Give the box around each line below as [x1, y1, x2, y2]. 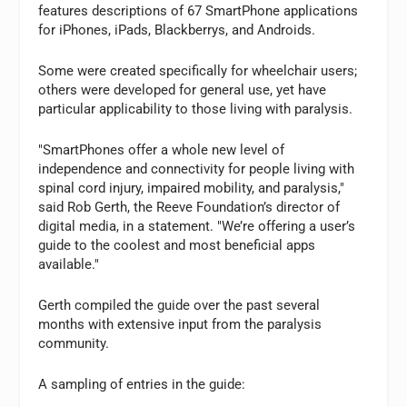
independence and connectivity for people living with [38, 161, 355, 177]
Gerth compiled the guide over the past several [38, 297, 321, 313]
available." [38, 256, 100, 273]
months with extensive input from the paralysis [38, 316, 323, 333]
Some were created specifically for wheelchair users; [38, 63, 358, 79]
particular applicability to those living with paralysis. [38, 101, 353, 117]
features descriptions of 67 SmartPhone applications [38, 3, 359, 19]
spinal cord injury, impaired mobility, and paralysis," [38, 180, 345, 196]
